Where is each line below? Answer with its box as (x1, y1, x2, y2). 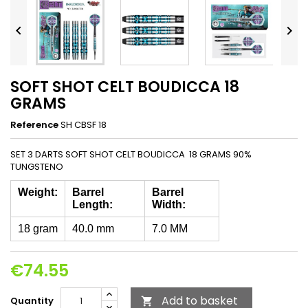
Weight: (18, 186, 58, 198)
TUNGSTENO (10, 159, 63, 173)
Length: (72, 198, 113, 210)
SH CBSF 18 (60, 118, 107, 131)
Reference (10, 118, 58, 131)
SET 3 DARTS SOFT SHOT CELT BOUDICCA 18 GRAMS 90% (10, 147, 252, 161)
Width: (152, 198, 186, 210)
